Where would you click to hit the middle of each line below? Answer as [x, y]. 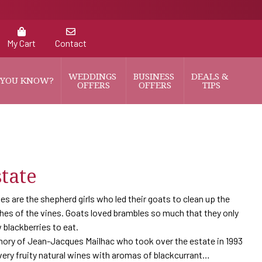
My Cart [21, 43]
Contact [71, 43]
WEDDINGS [94, 76]
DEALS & [211, 76]
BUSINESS [155, 76]
